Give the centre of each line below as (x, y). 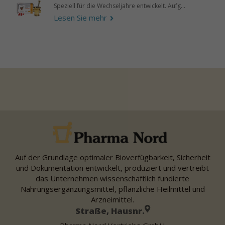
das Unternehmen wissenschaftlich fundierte (113, 179)
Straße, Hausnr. (110, 211)
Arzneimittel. (113, 200)
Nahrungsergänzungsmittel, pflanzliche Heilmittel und (113, 189)
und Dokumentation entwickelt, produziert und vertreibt (113, 168)
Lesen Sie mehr (80, 18)
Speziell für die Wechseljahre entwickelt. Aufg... (119, 6)
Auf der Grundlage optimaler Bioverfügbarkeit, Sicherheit (113, 157)
